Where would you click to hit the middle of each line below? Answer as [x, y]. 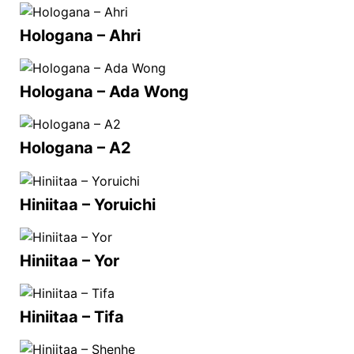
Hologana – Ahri [80, 36]
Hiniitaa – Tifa [72, 316]
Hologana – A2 [75, 148]
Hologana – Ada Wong [104, 92]
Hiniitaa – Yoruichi [88, 204]
